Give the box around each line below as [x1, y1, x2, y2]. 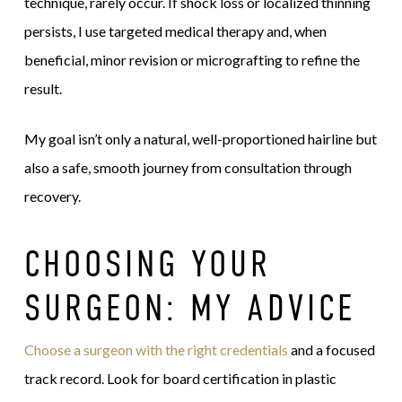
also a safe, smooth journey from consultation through [23, 159, 352, 177]
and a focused [287, 341, 375, 359]
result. [23, 80, 62, 98]
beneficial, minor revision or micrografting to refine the [23, 51, 360, 69]
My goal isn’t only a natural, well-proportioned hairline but [23, 130, 377, 148]
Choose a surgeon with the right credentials [23, 341, 288, 359]
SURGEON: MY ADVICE [23, 286, 355, 329]
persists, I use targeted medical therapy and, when [23, 22, 327, 40]
